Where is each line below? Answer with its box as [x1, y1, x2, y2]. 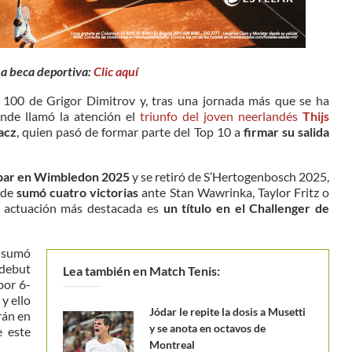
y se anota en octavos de [148, 321, 266, 335]
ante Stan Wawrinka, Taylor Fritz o [138, 184, 330, 200]
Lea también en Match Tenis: [62, 262, 220, 278]
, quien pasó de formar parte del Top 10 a [16, 123, 240, 139]
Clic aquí [93, 63, 138, 79]
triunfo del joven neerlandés [140, 108, 302, 123]
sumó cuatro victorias [16, 184, 139, 200]
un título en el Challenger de [163, 200, 329, 215]
